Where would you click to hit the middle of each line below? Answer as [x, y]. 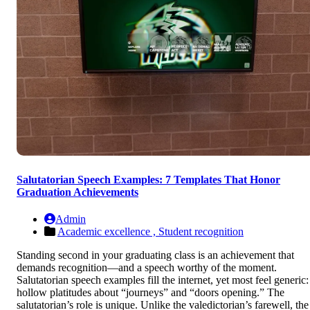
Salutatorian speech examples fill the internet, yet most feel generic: [163, 280]
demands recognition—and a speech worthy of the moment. [147, 267]
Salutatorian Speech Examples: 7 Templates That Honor [148, 179]
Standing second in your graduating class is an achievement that [155, 255]
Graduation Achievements [77, 192]
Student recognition [201, 231]
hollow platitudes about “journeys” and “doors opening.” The [151, 292]
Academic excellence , [108, 231]
